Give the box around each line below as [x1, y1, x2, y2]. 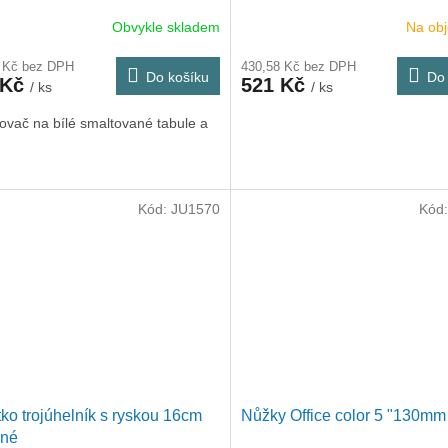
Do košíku [145, 68, 209, 85]
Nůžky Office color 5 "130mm [240, 407, 446, 425]
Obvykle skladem [111, 19, 220, 36]
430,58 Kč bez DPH [240, 58, 356, 74]
